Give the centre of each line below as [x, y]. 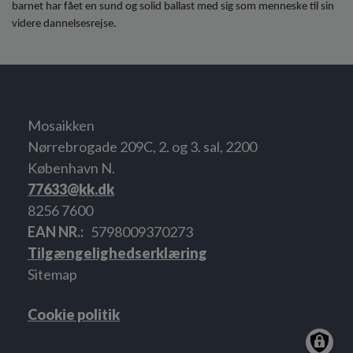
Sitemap [52, 274]
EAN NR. [54, 231]
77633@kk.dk [71, 189]
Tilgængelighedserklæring [117, 253]
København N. [71, 167]
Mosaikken [61, 125]
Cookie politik [74, 314]
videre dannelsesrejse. [64, 24]
